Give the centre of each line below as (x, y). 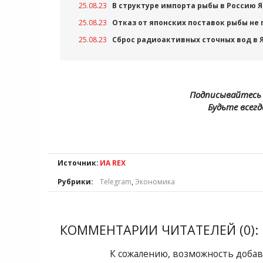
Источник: (78, 163)
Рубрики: (75, 182)
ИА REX (113, 163)
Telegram (116, 182)
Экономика (155, 182)
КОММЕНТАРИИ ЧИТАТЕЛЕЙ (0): (159, 230)
